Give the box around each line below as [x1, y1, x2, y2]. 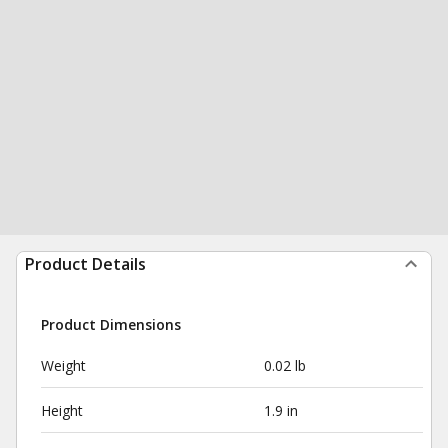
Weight [41, 356, 86, 375]
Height [41, 401, 83, 420]
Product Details [25, 253, 146, 275]
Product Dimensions [41, 315, 181, 334]
